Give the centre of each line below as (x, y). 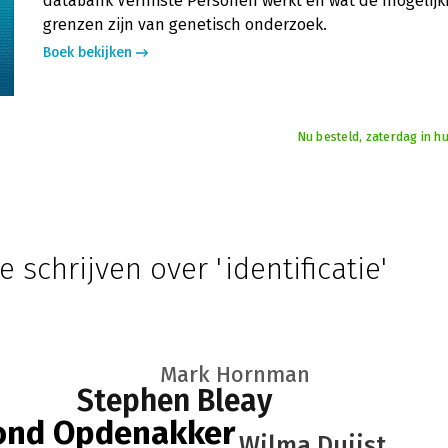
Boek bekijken (87, 52)
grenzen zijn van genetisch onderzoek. (185, 24)
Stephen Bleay (174, 401)
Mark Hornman (235, 374)
